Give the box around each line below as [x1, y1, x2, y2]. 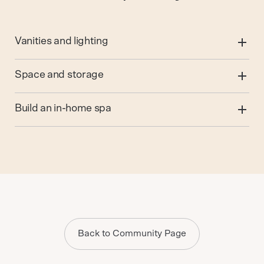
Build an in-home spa [14, 103, 111, 114]
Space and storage [14, 69, 104, 80]
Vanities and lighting [14, 35, 108, 47]
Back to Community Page [78, 229, 186, 239]
